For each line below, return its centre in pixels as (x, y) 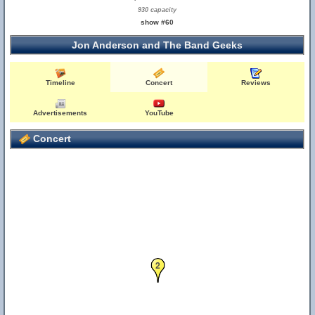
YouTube (159, 113)
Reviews (256, 83)
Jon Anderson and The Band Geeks (157, 45)
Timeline (60, 83)
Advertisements (60, 113)
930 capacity (157, 10)
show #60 (157, 22)
